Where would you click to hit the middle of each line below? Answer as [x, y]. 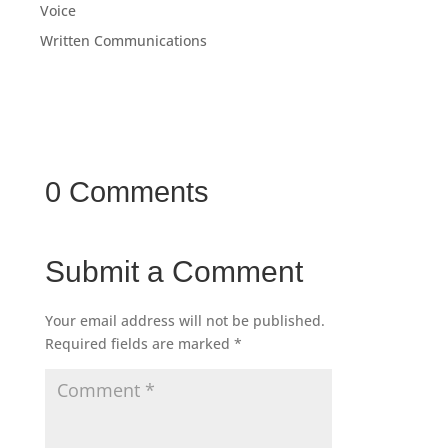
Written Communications [123, 41]
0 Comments [126, 192]
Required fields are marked [139, 344]
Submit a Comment [173, 272]
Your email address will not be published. [184, 321]
